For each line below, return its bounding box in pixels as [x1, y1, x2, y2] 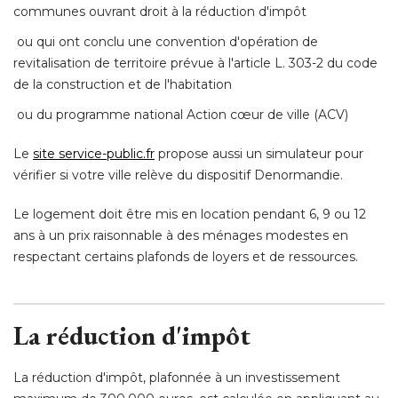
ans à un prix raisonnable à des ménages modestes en [13, 227, 348, 244]
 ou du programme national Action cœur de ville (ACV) [13, 107, 348, 123]
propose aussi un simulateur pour [155, 146, 363, 163]
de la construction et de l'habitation [13, 76, 232, 93]
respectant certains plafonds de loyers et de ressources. [13, 249, 358, 266]
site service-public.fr [33, 146, 155, 163]
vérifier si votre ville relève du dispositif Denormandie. [13, 167, 343, 184]
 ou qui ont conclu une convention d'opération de [13, 34, 318, 51]
